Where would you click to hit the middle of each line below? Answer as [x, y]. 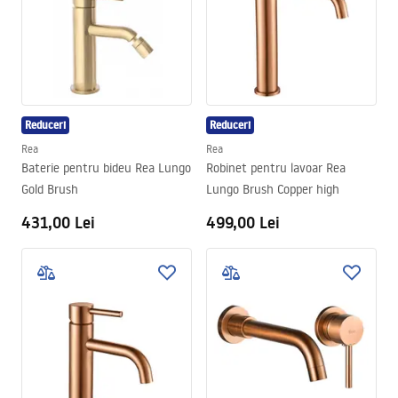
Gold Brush [50, 189]
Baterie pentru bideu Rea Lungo [106, 168]
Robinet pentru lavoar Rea [276, 168]
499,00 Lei [243, 223]
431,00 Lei [58, 223]
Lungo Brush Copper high [273, 189]
